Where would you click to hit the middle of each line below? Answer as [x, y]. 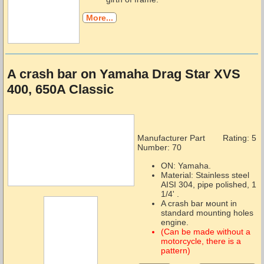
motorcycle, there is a [201, 241]
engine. [174, 222]
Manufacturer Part [171, 138]
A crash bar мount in [199, 203]
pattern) [175, 250]
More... [99, 18]
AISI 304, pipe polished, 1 [208, 184]
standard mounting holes [207, 212]
